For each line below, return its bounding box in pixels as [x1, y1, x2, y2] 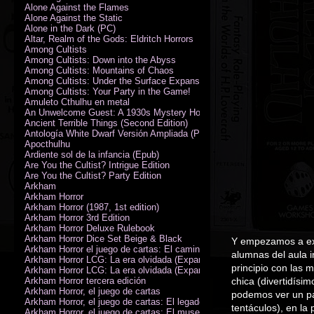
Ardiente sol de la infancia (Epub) [25, 149, 159, 160]
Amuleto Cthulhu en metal [25, 96, 130, 107]
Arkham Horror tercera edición [25, 275, 146, 286]
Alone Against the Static [25, 12, 123, 23]
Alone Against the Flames [25, 1, 129, 13]
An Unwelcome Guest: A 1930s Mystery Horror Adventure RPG [25, 107, 280, 118]
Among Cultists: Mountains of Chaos [25, 64, 174, 76]
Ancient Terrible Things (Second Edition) [25, 117, 188, 128]
